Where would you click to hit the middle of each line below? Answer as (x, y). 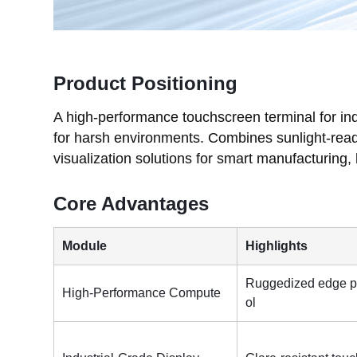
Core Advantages (131, 203)
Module (85, 245)
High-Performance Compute (142, 292)
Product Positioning (146, 83)
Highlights (277, 245)
